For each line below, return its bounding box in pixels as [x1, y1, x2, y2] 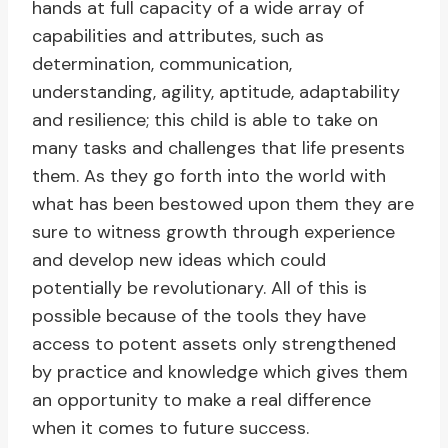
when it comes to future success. [32, 416, 309, 441]
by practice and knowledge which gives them [32, 360, 408, 385]
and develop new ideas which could [32, 248, 326, 273]
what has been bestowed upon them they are [32, 192, 414, 217]
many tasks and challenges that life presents [32, 136, 405, 161]
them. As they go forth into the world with [32, 164, 386, 189]
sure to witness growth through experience [32, 220, 395, 245]
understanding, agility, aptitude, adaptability [32, 80, 400, 105]
